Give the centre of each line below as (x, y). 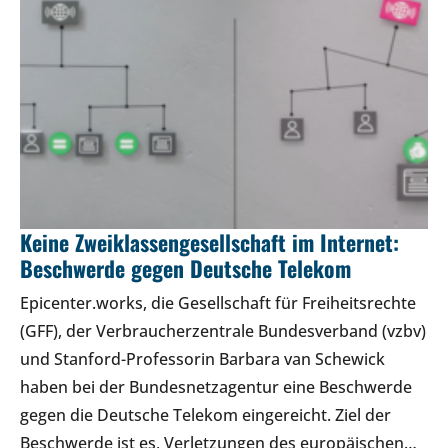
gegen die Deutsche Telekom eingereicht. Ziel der (205, 414)
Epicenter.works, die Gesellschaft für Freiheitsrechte (218, 302)
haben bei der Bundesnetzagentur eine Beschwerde (216, 386)
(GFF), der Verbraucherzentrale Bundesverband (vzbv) (223, 330)
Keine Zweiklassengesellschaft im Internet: (209, 241)
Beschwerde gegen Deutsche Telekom (185, 267)
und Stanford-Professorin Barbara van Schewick (202, 358)
